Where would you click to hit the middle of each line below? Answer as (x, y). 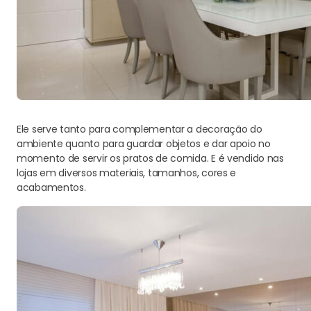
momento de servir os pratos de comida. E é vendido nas (150, 158)
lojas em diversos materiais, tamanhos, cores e (127, 173)
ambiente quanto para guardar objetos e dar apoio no (144, 144)
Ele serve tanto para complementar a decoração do (140, 129)
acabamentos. (51, 187)
